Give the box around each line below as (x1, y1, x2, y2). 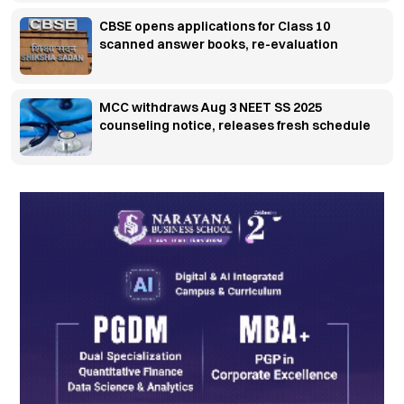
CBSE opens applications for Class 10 (99, 17, 330, 34)
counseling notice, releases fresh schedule (99, 116, 371, 133)
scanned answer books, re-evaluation (99, 35, 338, 52)
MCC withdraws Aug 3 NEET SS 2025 (99, 98, 322, 115)
